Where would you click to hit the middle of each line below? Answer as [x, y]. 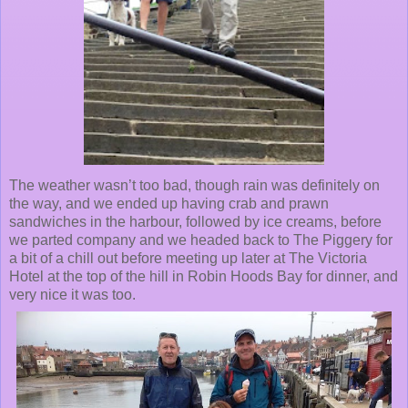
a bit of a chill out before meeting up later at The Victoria [188, 258]
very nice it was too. [72, 294]
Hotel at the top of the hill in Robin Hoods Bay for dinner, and [204, 276]
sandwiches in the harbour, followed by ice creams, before [195, 221]
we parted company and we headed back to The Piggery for [201, 240]
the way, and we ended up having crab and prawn [169, 203]
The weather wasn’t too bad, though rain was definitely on [194, 185]
